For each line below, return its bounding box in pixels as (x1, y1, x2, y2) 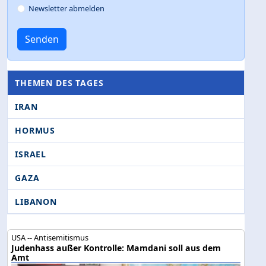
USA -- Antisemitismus (11, 232, 89, 243)
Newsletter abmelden (28, 2, 105, 14)
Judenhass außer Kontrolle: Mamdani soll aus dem (11, 242, 221, 254)
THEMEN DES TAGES (15, 77, 104, 88)
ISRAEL (15, 148, 47, 160)
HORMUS (15, 124, 56, 136)
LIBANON (15, 195, 57, 207)
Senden (25, 32, 59, 46)
